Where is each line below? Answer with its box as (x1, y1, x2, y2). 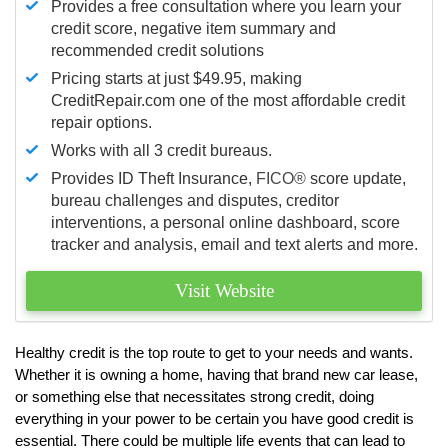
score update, (306, 169, 406, 187)
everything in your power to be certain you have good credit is (15, 409, 414, 427)
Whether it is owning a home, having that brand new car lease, (15, 365, 418, 383)
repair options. (51, 113, 152, 131)
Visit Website (174, 279, 274, 301)
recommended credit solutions (51, 41, 264, 59)
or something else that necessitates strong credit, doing (15, 387, 374, 405)
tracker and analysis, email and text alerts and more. (51, 235, 418, 253)
